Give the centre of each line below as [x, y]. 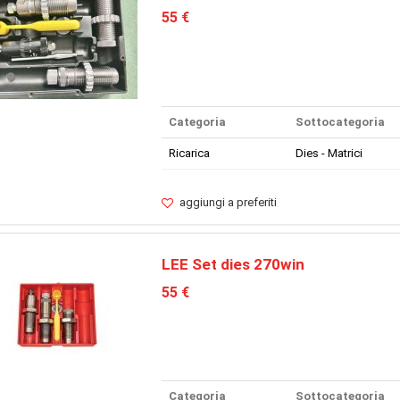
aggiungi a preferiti [228, 202]
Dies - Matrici [329, 153]
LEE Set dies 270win [233, 264]
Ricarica [189, 153]
